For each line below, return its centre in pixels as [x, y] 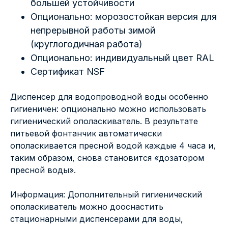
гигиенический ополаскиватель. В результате [104, 121]
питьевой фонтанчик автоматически [86, 134]
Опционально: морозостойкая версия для [124, 17]
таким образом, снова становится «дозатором [107, 158]
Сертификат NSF [68, 72]
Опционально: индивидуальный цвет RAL [122, 58]
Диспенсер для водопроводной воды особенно [109, 97]
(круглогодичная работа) [87, 44]
